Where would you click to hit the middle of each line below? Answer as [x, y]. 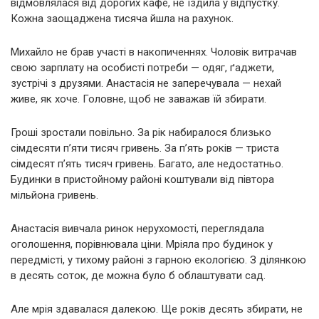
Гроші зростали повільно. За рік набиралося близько [141, 133]
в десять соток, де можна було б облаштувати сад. [138, 276]
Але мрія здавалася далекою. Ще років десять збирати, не [157, 309]
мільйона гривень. [54, 195]
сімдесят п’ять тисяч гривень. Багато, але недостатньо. [147, 164]
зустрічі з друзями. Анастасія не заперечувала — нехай [146, 84]
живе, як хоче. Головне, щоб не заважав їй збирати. [138, 99]
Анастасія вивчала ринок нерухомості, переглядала [137, 229]
